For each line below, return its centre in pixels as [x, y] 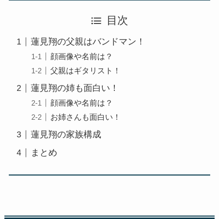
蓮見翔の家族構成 [66, 135]
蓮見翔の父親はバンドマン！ [88, 42]
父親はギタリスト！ [86, 71]
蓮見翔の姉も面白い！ [75, 88]
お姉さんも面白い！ [86, 117]
